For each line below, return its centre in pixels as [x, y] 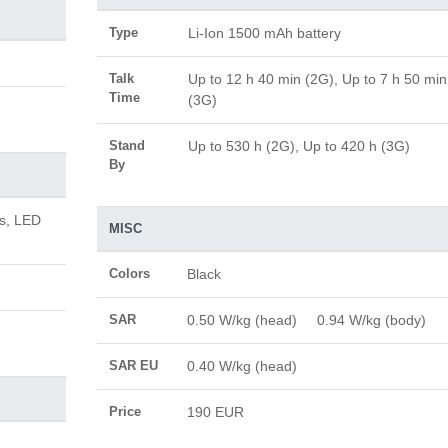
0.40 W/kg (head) [249, 366]
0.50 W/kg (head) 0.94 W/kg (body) [314, 320]
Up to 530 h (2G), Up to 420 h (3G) [298, 146]
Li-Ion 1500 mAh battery [264, 33]
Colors [129, 273]
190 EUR [215, 412]
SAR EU [133, 365]
